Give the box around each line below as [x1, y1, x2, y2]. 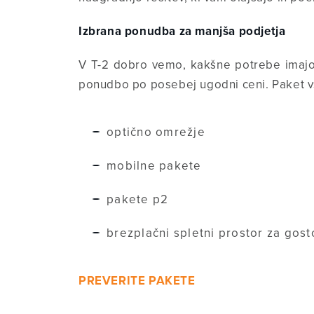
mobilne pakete [107, 158, 202, 173]
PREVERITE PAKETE [78, 273, 196, 288]
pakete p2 [107, 191, 169, 207]
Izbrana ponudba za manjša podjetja [78, 23, 286, 39]
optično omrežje [107, 124, 205, 139]
